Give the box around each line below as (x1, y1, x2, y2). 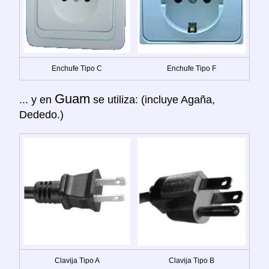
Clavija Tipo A (54, 256, 100, 265)
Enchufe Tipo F (167, 64, 216, 73)
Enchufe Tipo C (52, 64, 102, 73)
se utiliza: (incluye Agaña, (90, 93, 215, 106)
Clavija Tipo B (169, 256, 214, 265)
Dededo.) (19, 108, 64, 121)
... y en (19, 93, 55, 106)
